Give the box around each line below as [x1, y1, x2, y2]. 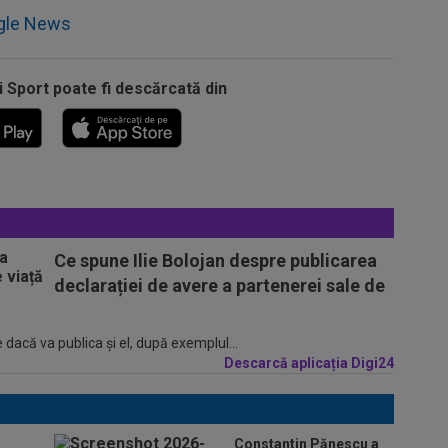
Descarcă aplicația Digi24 [224, 354, 394, 371]
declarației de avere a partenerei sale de [54, 274, 385, 296]
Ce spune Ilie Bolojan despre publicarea [54, 249, 377, 271]
